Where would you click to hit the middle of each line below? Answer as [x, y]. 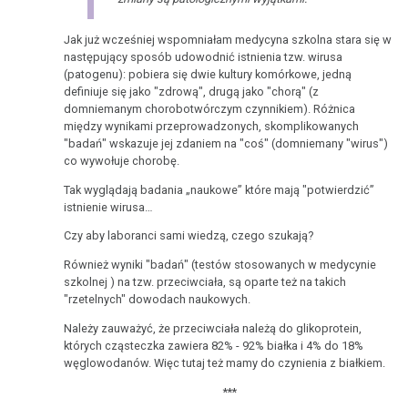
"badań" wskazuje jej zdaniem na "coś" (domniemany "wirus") [226, 143]
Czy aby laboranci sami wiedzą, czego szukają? [189, 236]
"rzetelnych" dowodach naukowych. [158, 300]
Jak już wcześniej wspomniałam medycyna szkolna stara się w [228, 39]
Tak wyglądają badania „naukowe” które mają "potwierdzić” [219, 189]
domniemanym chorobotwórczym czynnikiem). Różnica [210, 108]
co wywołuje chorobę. [125, 160]
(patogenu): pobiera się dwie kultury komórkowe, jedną [208, 74]
